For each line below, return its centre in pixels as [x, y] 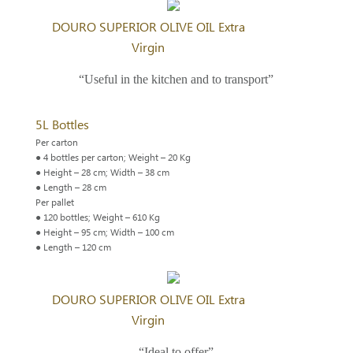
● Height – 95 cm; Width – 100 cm [104, 232]
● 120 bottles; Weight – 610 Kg [97, 217]
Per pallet [54, 203]
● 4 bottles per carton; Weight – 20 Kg [113, 158]
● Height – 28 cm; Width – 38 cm [102, 173]
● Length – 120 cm [73, 247]
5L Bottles [62, 125]
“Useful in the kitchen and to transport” [176, 79]
